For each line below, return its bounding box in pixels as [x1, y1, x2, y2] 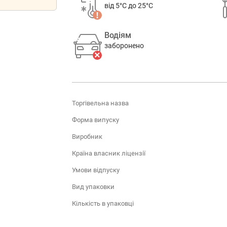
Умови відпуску [71, 166, 120, 174]
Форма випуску [71, 116, 119, 124]
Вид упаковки [71, 182, 115, 191]
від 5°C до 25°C [104, 2, 153, 10]
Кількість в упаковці [71, 199, 134, 207]
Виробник [71, 132, 102, 140]
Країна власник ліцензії [71, 149, 145, 157]
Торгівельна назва [71, 99, 129, 107]
